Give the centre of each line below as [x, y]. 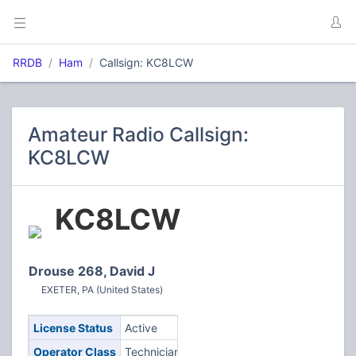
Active [141, 328]
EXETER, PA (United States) [102, 290]
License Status [73, 328]
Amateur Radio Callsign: [138, 134]
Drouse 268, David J [92, 271]
